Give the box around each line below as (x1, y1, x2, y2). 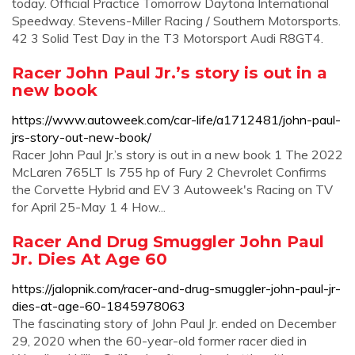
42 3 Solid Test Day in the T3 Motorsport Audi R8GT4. (12, 30, 323, 46)
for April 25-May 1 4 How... (12, 199, 166, 215)
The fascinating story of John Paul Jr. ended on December (12, 315, 336, 331)
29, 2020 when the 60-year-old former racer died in (12, 333, 307, 349)
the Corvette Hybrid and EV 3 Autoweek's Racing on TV (12, 181, 333, 197)
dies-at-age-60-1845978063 (12, 298, 185, 314)
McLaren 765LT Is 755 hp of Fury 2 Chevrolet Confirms (12, 164, 326, 180)
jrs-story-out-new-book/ (12, 129, 151, 145)
